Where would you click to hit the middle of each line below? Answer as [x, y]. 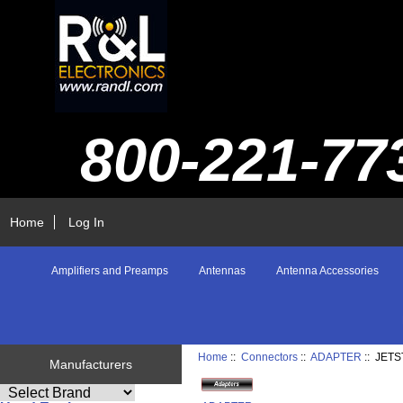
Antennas [222, 271]
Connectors [270, 357]
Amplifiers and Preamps [110, 271]
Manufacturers [90, 365]
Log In [87, 222]
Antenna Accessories [327, 271]
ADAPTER [336, 357]
